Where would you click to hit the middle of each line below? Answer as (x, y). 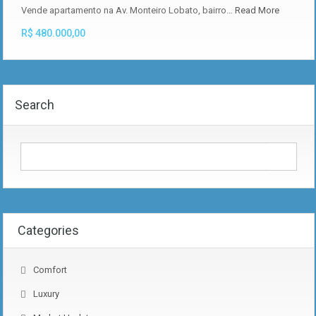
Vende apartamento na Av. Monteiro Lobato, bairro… (128, 11)
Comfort (50, 270)
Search (35, 105)
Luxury (46, 294)
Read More (257, 11)
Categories (48, 231)
